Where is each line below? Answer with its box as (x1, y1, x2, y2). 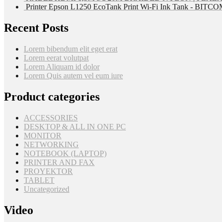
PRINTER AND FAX (24, 158, 95, 166)
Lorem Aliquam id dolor (24, 62, 100, 71)
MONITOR (24, 131, 61, 140)
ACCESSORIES (24, 113, 78, 122)
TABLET (24, 176, 55, 184)
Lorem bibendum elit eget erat (24, 45, 117, 54)
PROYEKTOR (24, 167, 73, 175)
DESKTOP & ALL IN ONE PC (24, 122, 126, 131)
